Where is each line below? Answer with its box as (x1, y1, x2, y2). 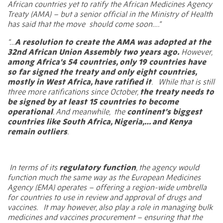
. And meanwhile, (53, 107, 110, 117)
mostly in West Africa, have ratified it (7, 77, 151, 87)
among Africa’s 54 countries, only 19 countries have (7, 57, 206, 67)
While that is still (158, 77, 215, 87)
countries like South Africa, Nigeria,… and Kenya (7, 116, 192, 127)
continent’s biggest (127, 107, 202, 117)
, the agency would (136, 162, 199, 173)
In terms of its (9, 162, 59, 173)
